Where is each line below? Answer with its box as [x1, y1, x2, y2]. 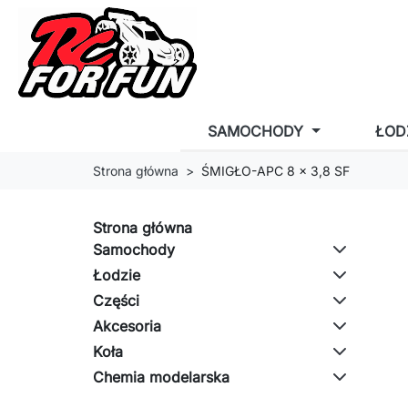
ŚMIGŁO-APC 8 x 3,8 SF [201, 163, 350, 178]
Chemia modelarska [93, 368, 229, 386]
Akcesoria [93, 317, 161, 335]
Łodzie [93, 266, 140, 284]
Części [93, 291, 139, 310]
